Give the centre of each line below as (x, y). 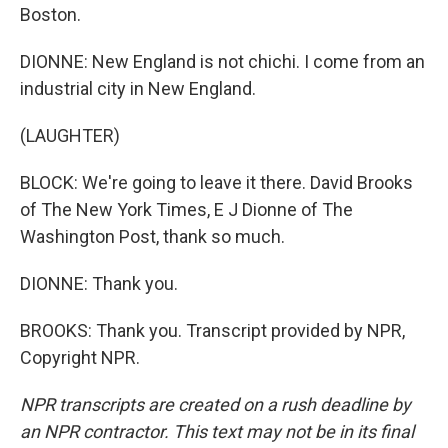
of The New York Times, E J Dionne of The (186, 209)
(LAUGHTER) (70, 135)
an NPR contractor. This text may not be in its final (217, 431)
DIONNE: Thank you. (99, 283)
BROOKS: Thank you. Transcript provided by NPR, (212, 330)
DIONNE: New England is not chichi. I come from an (222, 61)
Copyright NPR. (80, 357)
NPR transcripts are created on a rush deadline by (215, 404)
